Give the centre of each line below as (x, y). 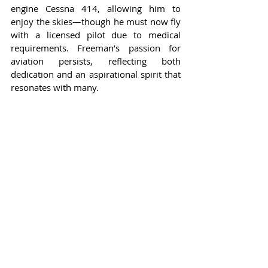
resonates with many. (55, 87)
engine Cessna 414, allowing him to (96, 8)
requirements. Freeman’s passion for (96, 48)
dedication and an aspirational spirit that (96, 74)
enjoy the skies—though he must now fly (96, 21)
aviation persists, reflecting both (96, 61)
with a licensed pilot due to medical (96, 34)
